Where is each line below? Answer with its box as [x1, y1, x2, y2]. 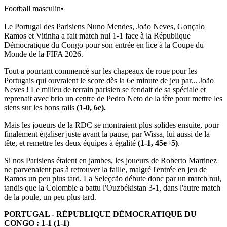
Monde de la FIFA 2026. [4, 49, 83, 58]
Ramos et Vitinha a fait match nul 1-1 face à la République [4, 31, 191, 40]
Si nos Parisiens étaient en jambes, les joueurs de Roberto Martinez [4, 156, 217, 165]
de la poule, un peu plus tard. [4, 192, 98, 201]
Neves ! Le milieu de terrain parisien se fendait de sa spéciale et [4, 85, 206, 94]
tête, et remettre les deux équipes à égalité [4, 138, 138, 147]
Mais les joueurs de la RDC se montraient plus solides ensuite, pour [4, 120, 219, 129]
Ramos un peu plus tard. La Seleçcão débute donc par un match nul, [4, 174, 221, 183]
